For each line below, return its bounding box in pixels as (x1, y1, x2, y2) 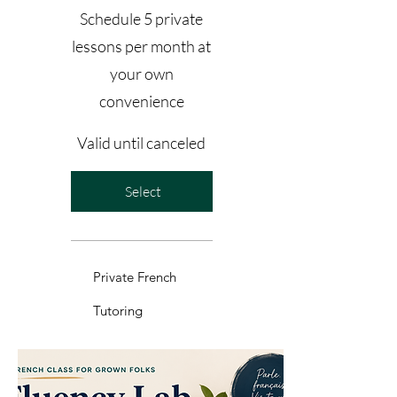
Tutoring (93, 301, 143, 319)
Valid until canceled (77, 132, 206, 152)
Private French (93, 268, 176, 285)
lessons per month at (72, 35, 212, 56)
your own (109, 63, 174, 83)
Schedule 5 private (80, 8, 204, 28)
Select (125, 182, 162, 200)
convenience (98, 90, 184, 111)
